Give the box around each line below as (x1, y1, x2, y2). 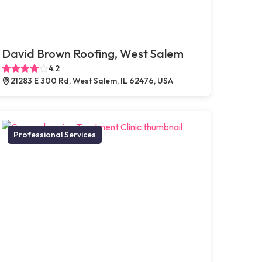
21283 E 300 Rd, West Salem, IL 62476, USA (10, 75, 173, 86)
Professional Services (13, 129, 96, 140)
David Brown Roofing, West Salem (1, 46, 184, 61)
